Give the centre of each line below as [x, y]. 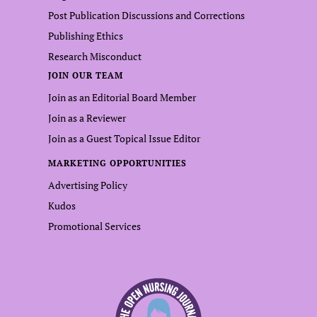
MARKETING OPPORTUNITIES [118, 163]
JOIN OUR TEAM [86, 75]
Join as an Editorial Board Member [122, 97]
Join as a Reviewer [87, 117]
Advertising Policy [88, 185]
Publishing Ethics [86, 35]
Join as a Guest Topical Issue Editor [124, 138]
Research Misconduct [95, 56]
